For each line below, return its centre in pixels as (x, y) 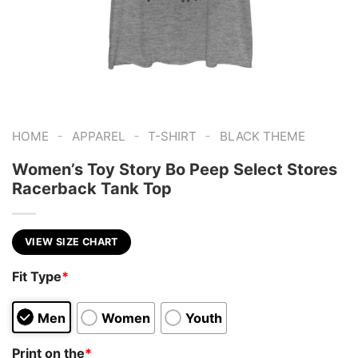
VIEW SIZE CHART (72, 241)
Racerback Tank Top (92, 188)
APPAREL (98, 136)
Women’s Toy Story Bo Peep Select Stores (175, 169)
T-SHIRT (173, 136)
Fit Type (37, 277)
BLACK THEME (262, 136)
